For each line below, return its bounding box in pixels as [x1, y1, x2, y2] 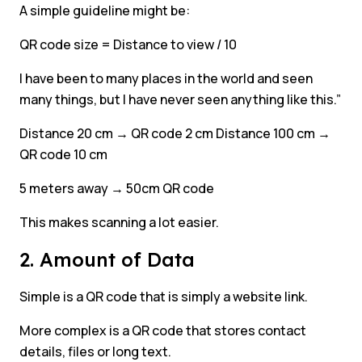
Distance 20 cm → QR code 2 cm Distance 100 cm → [19, 124, 330, 143]
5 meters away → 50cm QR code [19, 179, 214, 198]
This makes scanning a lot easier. [19, 213, 219, 232]
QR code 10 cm [19, 145, 107, 164]
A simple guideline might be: [19, 2, 190, 20]
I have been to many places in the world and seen [19, 69, 313, 88]
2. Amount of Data [19, 247, 200, 272]
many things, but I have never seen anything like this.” [19, 90, 341, 109]
